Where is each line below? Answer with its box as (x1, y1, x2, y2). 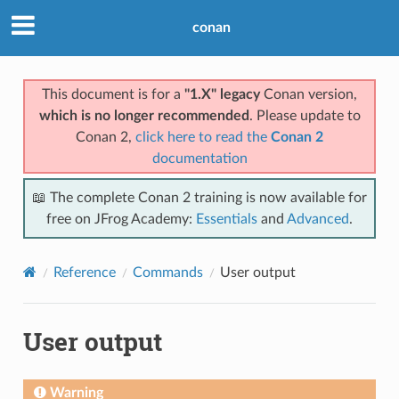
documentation (151, 151, 248, 166)
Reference (53, 265, 116, 280)
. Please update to (248, 108, 361, 123)
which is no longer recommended (38, 108, 249, 123)
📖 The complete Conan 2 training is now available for (32, 190, 367, 205)
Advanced (287, 211, 349, 226)
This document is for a (42, 86, 184, 102)
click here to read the (135, 129, 271, 144)
